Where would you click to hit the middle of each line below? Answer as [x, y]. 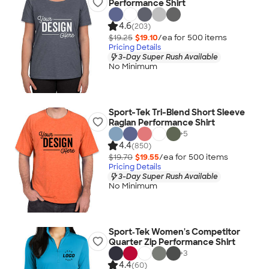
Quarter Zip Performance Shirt [172, 242]
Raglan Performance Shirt [162, 122]
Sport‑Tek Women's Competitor [174, 232]
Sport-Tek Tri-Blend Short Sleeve [177, 112]
